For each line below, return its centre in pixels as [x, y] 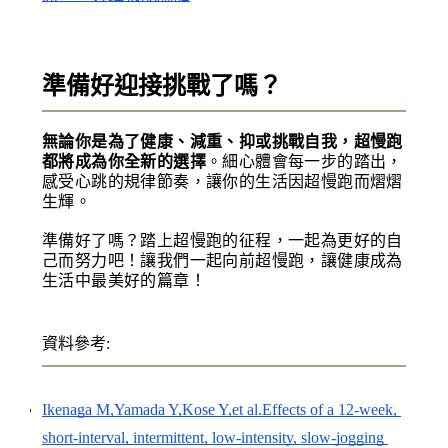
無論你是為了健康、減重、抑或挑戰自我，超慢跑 [222, 141]
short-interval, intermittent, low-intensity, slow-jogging [213, 437]
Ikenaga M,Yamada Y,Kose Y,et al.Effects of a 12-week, [219, 409]
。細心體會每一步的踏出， [304, 161]
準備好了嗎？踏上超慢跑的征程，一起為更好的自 [222, 240]
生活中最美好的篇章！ [124, 280]
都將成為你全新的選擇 [124, 161]
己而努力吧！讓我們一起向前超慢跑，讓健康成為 [222, 260]
